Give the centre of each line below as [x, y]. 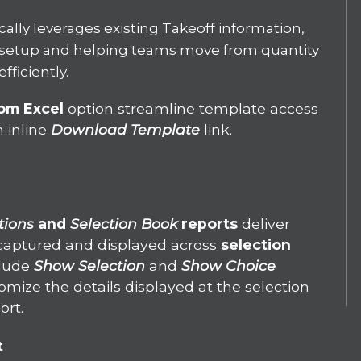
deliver [264, 224]
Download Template [126, 130]
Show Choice [229, 266]
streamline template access [218, 109]
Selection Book [124, 224]
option [91, 109]
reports [210, 224]
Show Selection [92, 266]
